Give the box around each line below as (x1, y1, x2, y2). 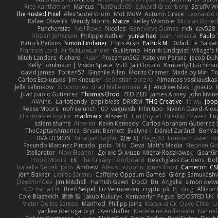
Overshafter (97, 206, 130, 215)
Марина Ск (145, 199, 177, 208)
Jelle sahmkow (15, 82, 54, 91)
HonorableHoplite (20, 111, 71, 120)
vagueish (110, 104, 135, 113)
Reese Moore (22, 104, 59, 113)
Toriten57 (58, 68, 85, 76)
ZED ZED (123, 90, 147, 98)
